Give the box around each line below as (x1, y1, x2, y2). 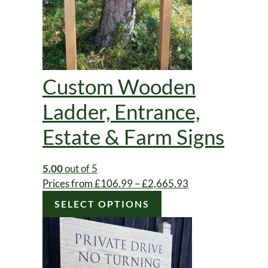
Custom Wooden (42, 73, 196, 99)
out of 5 (63, 162, 98, 175)
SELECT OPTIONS (54, 197, 150, 209)
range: (188, 191, 216, 204)
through (188, 221, 223, 234)
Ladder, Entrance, (42, 98, 200, 124)
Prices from (42, 176, 95, 190)
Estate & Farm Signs (42, 123, 224, 149)
